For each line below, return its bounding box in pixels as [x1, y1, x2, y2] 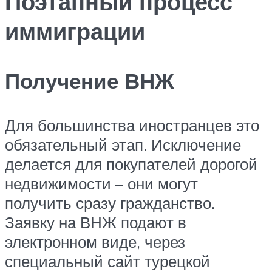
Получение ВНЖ [5, 67, 174, 94]
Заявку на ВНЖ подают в [5, 212, 186, 233]
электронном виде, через [5, 232, 185, 252]
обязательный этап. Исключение [5, 135, 241, 155]
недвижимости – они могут [5, 174, 198, 194]
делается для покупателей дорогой [5, 154, 257, 174]
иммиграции [5, 16, 145, 46]
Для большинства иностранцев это [5, 115, 259, 135]
